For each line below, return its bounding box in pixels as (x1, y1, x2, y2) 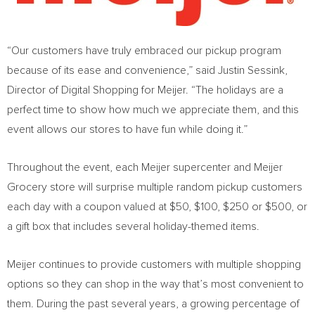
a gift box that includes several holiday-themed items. (7, 221, 259, 232)
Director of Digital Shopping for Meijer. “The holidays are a (7, 84, 283, 96)
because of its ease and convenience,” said (7, 65, 218, 76)
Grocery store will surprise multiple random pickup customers (7, 181, 302, 193)
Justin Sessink (218, 65, 285, 76)
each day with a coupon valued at (7, 201, 169, 212)
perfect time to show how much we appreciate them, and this (7, 104, 299, 115)
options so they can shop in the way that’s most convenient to (7, 278, 304, 290)
